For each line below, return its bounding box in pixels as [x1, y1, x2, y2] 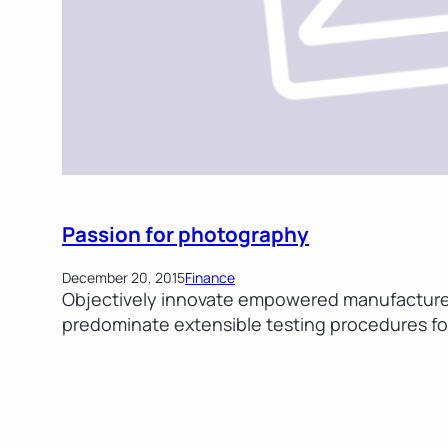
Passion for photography [62, 219, 310, 248]
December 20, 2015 [62, 268, 186, 288]
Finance [185, 268, 236, 288]
